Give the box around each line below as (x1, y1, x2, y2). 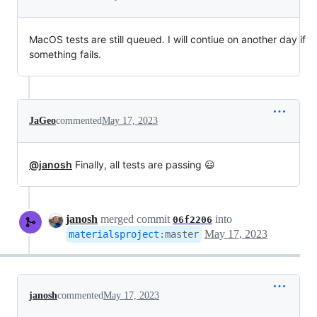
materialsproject (69, 229, 159, 241)
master (165, 229, 199, 241)
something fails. (29, 48, 101, 61)
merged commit (98, 213, 173, 226)
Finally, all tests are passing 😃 (72, 158, 215, 171)
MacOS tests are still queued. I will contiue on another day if (29, 33, 306, 46)
